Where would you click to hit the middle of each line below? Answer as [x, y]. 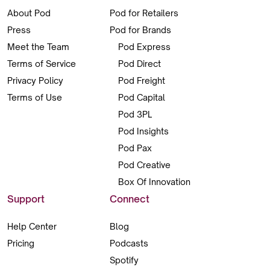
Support [26, 199]
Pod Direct [139, 64]
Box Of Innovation [154, 182]
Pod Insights [143, 131]
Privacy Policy [35, 81]
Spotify [124, 260]
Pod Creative [144, 165]
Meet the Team [38, 47]
